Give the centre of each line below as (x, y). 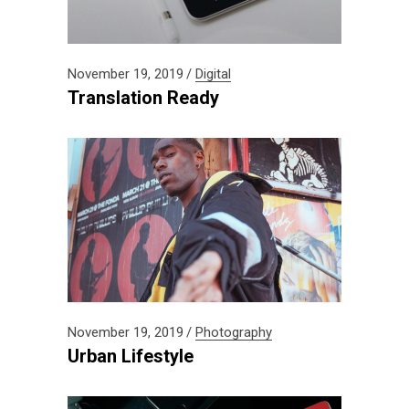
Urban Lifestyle (131, 356)
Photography (234, 332)
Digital (213, 73)
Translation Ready (143, 97)
